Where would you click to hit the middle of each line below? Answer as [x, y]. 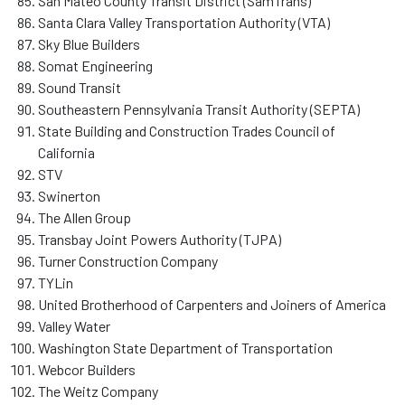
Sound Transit [80, 87]
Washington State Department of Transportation [185, 347]
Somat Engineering [95, 65]
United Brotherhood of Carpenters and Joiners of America [212, 304]
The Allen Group [85, 217]
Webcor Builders [87, 369]
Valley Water [74, 325]
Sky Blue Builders [89, 43]
